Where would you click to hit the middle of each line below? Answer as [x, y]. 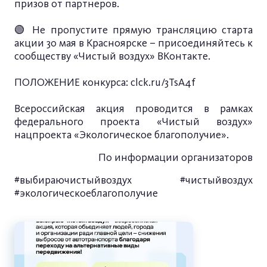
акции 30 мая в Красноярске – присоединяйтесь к [133, 43]
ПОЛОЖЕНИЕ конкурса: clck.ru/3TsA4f [105, 82]
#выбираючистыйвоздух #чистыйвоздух [133, 180]
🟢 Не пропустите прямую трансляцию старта [133, 30]
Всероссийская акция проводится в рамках [133, 108]
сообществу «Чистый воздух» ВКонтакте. [112, 56]
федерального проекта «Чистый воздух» [133, 122]
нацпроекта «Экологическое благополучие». [122, 135]
